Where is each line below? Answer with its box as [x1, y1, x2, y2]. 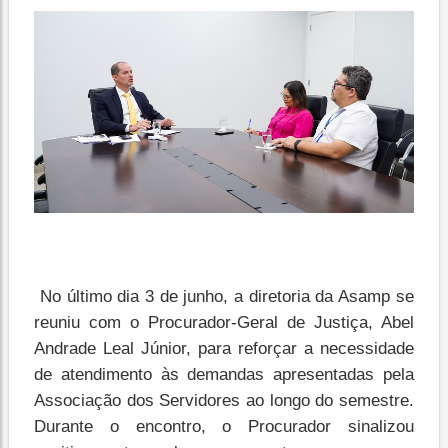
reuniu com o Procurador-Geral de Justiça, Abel [34, 313, 414, 333]
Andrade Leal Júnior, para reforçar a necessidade [34, 339, 414, 359]
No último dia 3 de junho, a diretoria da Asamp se [34, 287, 414, 307]
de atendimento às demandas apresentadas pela [34, 365, 414, 385]
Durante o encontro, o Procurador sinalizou [34, 417, 414, 437]
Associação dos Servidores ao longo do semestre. [34, 391, 414, 411]
